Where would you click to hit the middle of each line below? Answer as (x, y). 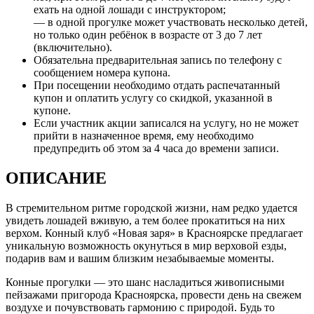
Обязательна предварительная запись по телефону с (158, 60)
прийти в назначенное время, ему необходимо (144, 135)
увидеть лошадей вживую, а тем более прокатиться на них (145, 220)
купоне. (52, 110)
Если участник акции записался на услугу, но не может (166, 123)
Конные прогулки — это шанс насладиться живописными (145, 282)
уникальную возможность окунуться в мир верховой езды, (146, 245)
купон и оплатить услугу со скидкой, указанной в (153, 97)
